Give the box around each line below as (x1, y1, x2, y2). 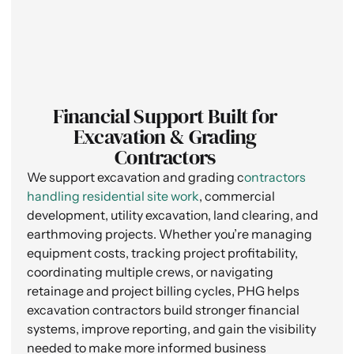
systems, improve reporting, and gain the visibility (27, 321, 316, 337)
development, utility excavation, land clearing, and (27, 207, 318, 224)
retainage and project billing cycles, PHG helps (27, 283, 299, 299)
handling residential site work (27, 188, 199, 205)
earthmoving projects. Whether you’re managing (27, 226, 312, 243)
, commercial (199, 188, 275, 205)
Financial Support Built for (53, 102, 277, 131)
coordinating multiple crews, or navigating (27, 264, 273, 281)
